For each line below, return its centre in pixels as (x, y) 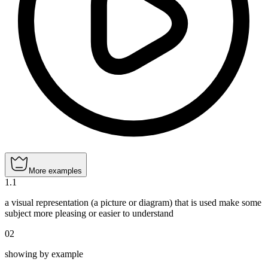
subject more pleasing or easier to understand (89, 214)
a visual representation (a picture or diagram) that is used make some (133, 203)
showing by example (44, 254)
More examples (55, 171)
